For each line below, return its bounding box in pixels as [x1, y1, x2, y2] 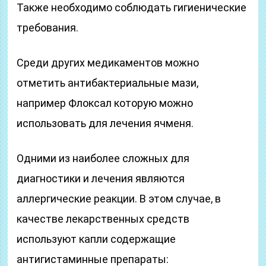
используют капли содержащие [17, 233, 176, 245]
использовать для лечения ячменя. [17, 117, 194, 129]
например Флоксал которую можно [17, 97, 194, 109]
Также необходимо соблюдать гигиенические [17, 1, 247, 14]
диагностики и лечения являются [17, 172, 185, 185]
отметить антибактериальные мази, [17, 77, 199, 89]
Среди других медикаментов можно [17, 56, 199, 69]
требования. [17, 21, 79, 34]
